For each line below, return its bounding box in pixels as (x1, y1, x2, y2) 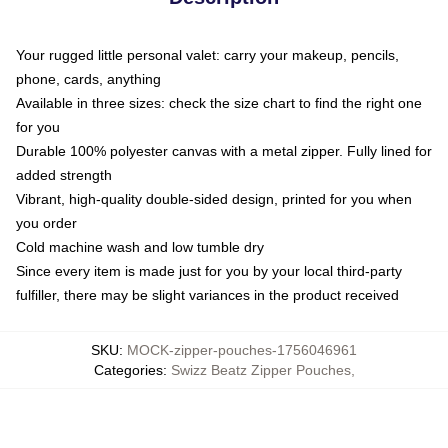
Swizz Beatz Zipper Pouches (170, 362, 351, 378)
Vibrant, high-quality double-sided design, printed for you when (16, 191, 412, 207)
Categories (93, 362, 163, 378)
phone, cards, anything (16, 71, 161, 87)
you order (16, 215, 77, 231)
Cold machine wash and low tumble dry (16, 239, 264, 255)
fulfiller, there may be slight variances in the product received (16, 287, 399, 303)
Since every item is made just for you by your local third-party (16, 263, 402, 279)
